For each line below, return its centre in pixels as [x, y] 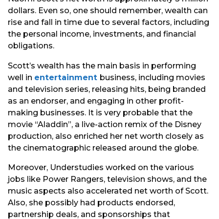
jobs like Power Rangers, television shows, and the [107, 179]
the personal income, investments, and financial [102, 34]
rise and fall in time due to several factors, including [109, 22]
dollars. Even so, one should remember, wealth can [108, 11]
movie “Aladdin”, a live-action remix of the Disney [105, 124]
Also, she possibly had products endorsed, [91, 202]
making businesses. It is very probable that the [100, 112]
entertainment [67, 77]
